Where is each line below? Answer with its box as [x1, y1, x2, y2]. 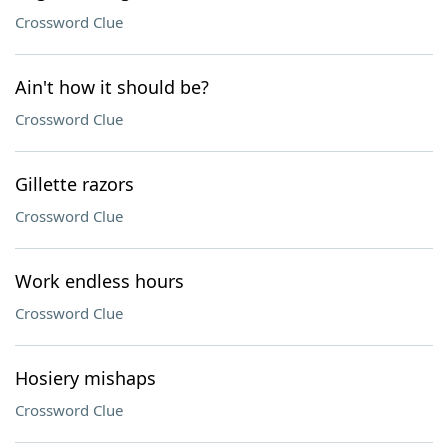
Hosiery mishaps [15, 366, 156, 390]
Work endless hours [15, 269, 184, 293]
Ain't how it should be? [15, 75, 209, 99]
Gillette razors [15, 172, 134, 196]
